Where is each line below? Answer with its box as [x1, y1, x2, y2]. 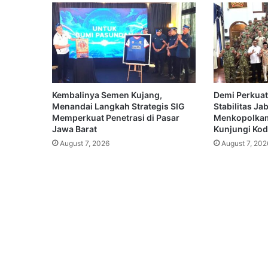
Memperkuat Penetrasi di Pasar [52, 112, 179, 123]
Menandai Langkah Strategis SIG [52, 101, 185, 112]
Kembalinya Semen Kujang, [52, 90, 162, 100]
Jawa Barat [52, 124, 97, 135]
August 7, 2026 [60, 139, 109, 148]
